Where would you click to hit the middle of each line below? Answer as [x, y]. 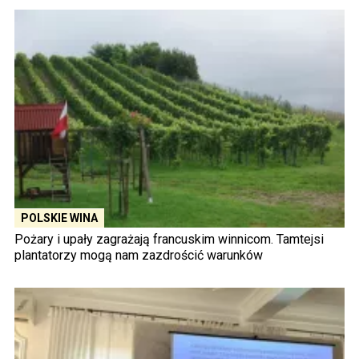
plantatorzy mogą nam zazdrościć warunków [139, 255]
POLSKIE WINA [59, 218]
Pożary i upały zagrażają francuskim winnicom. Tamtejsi [169, 239]
